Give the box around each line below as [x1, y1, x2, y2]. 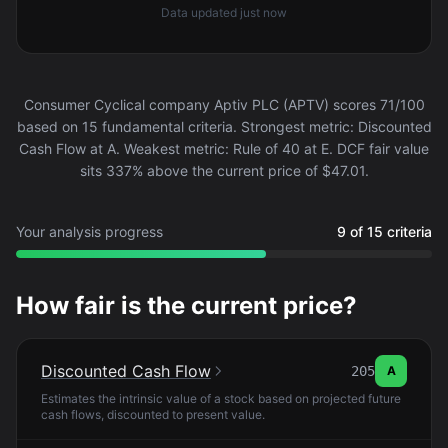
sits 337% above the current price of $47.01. [79, 162, 369, 179]
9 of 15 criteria [337, 223, 432, 240]
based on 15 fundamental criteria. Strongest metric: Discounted [16, 118, 432, 135]
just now [240, 5, 287, 20]
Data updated [161, 5, 240, 20]
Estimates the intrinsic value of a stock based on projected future [41, 391, 401, 406]
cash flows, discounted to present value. [41, 407, 265, 422]
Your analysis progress [16, 223, 163, 240]
